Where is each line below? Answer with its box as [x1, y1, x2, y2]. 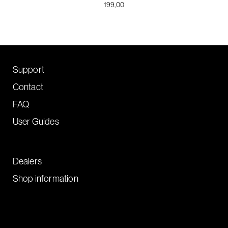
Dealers [12, 155, 42, 167]
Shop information [12, 172, 78, 184]
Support [12, 63, 45, 75]
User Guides [12, 115, 59, 127]
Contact [12, 80, 44, 93]
